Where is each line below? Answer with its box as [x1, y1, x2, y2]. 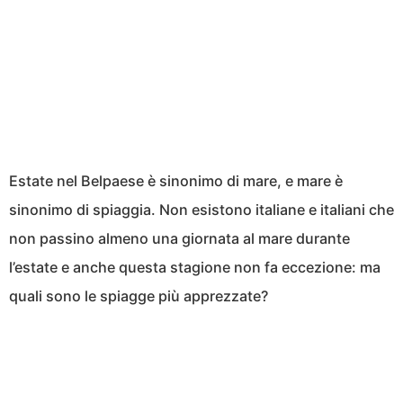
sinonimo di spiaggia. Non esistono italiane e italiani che [9, 201, 394, 219]
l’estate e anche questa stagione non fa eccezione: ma [9, 258, 381, 277]
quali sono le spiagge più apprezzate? [9, 287, 268, 306]
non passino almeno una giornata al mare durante [9, 229, 350, 248]
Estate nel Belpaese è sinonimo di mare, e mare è [9, 172, 343, 191]
